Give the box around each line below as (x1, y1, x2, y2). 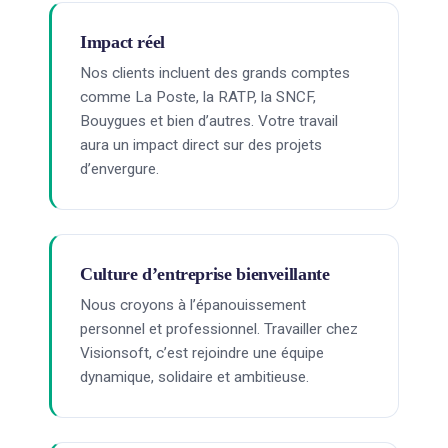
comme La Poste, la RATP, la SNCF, (80, 88, 316, 106)
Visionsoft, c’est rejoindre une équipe (80, 344, 324, 362)
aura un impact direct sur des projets (80, 136, 322, 154)
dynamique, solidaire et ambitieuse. (80, 368, 309, 386)
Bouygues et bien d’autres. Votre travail (80, 112, 338, 130)
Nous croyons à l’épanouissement (80, 296, 306, 314)
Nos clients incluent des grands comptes (80, 64, 350, 82)
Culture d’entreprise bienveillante (80, 264, 330, 284)
